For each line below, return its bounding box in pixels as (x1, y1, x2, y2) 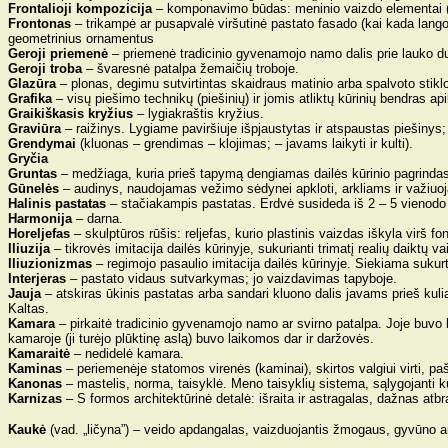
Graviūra (8, 121, 61, 136)
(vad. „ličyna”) (46, 422, 129, 437)
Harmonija (8, 211, 76, 226)
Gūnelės (8, 181, 59, 196)
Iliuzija (8, 241, 50, 256)
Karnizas (8, 391, 62, 406)
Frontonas (8, 16, 71, 31)
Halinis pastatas (8, 196, 106, 211)
